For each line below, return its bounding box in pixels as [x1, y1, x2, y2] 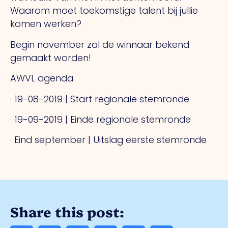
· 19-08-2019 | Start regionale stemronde [10, 92, 189, 105]
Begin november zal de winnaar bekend [10, 38, 189, 51]
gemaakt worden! [10, 51, 91, 64]
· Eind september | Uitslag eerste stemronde [10, 133, 207, 147]
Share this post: [10, 202, 124, 221]
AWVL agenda [10, 72, 73, 85]
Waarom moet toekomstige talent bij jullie [10, 4, 198, 17]
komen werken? [10, 17, 81, 31]
